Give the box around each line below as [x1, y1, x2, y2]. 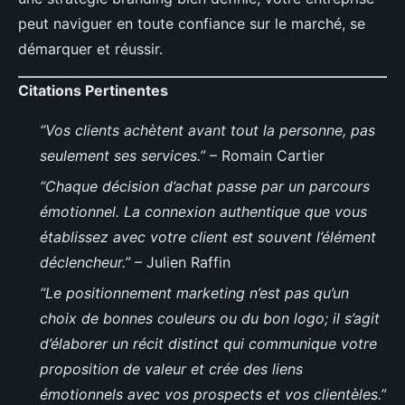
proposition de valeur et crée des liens [40, 360, 303, 379]
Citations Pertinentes [18, 80, 168, 99]
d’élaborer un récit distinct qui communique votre [40, 334, 377, 353]
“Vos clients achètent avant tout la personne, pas [40, 120, 375, 139]
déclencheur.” [40, 252, 130, 271]
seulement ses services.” [40, 146, 205, 165]
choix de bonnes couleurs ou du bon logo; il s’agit [40, 309, 380, 328]
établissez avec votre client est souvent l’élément [40, 227, 376, 246]
